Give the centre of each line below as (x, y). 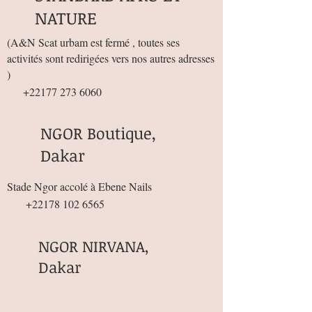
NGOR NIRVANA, (94, 246)
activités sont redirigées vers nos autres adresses (111, 58)
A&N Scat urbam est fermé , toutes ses (95, 42)
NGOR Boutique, (98, 133)
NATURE (66, 18)
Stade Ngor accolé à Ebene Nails (79, 187)
